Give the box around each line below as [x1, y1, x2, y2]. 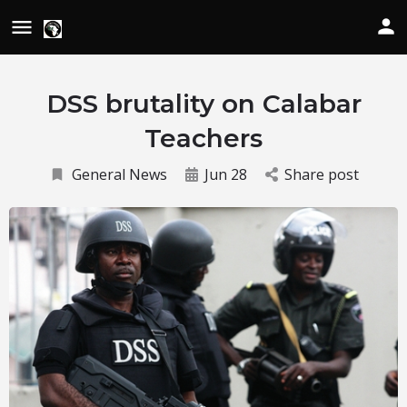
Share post [283, 164, 359, 184]
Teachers [144, 123, 263, 154]
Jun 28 [203, 164, 247, 184]
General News [71, 164, 167, 184]
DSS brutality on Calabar [45, 88, 362, 119]
